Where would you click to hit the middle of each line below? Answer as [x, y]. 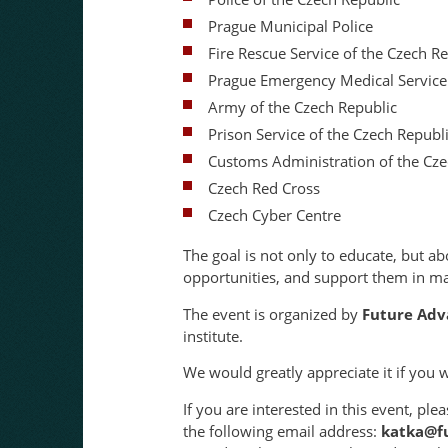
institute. [213, 335]
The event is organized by [272, 313]
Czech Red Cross [264, 188]
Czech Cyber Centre [274, 215]
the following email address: [282, 430]
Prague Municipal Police [290, 26]
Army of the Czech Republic [302, 107]
